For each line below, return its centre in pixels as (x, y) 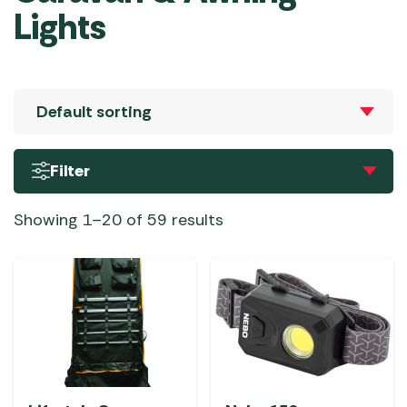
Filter (70, 170)
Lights (60, 27)
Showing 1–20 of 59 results (119, 219)
